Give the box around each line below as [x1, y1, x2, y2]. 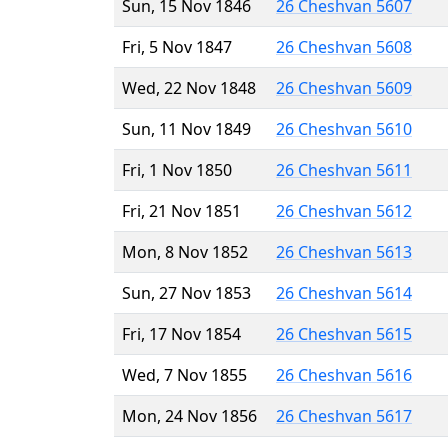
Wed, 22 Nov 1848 [122, 76, 256, 99]
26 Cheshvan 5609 [276, 76, 412, 99]
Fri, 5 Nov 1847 [122, 35, 232, 58]
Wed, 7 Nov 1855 [122, 363, 247, 386]
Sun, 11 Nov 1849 [122, 117, 251, 140]
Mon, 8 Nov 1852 [122, 240, 248, 263]
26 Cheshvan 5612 [276, 199, 412, 222]
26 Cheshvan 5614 [276, 281, 412, 304]
